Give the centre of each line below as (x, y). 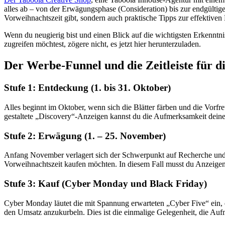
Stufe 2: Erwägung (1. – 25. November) (85, 136)
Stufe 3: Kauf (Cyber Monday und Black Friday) (105, 184)
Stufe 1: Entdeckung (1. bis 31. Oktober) (87, 88)
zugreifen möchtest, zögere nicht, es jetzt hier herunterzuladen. (102, 44)
